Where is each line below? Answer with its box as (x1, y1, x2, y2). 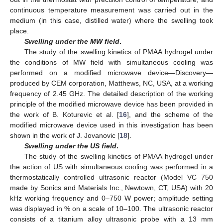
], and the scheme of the (127, 111, 213, 119)
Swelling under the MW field (24, 37, 119, 46)
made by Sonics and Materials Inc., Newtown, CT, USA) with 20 (10, 184, 213, 192)
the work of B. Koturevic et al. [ (10, 111, 119, 119)
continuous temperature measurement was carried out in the (10, 6, 213, 14)
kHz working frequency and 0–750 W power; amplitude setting (10, 194, 213, 203)
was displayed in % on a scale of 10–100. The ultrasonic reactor (10, 205, 213, 213)
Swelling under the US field (24, 142, 116, 150)
